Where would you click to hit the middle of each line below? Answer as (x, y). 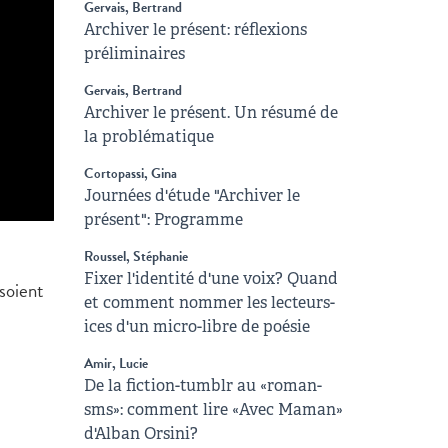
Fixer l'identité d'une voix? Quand (210, 278)
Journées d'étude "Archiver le (191, 195)
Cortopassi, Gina (130, 173)
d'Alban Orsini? (140, 433)
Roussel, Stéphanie (135, 256)
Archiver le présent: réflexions (195, 29)
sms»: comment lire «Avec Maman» (213, 409)
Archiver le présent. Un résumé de (210, 112)
